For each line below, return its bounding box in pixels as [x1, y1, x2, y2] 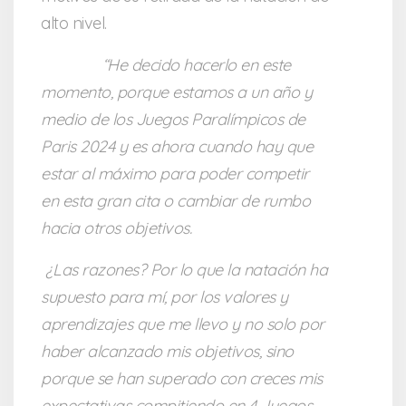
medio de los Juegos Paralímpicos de [41, 109, 305, 130]
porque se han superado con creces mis [41, 368, 323, 390]
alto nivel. [41, 13, 107, 34]
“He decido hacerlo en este [41, 54, 291, 76]
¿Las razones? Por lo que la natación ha [44, 259, 327, 281]
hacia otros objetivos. [41, 217, 191, 239]
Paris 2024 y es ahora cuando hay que [41, 136, 313, 158]
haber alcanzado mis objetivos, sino [41, 341, 294, 362]
